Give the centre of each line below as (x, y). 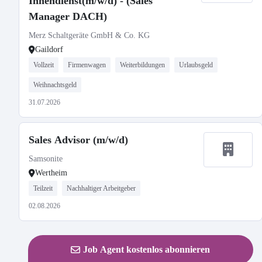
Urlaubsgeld (196, 65)
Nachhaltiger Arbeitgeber (101, 188)
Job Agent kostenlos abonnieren (147, 249)
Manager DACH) (68, 16)
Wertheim (51, 173)
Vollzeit (44, 65)
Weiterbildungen (142, 65)
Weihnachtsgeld (55, 85)
